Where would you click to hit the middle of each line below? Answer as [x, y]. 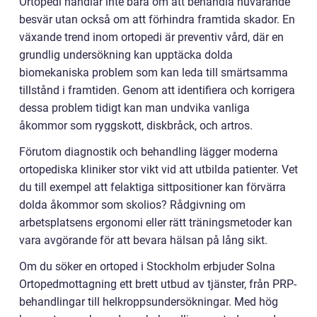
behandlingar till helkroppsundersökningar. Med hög [149, 302]
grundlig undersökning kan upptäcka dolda [126, 55]
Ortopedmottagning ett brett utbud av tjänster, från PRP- [158, 284]
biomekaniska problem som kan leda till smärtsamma [154, 73]
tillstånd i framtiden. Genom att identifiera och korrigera [157, 91]
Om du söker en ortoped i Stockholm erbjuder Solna [147, 267]
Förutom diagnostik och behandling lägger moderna [149, 152]
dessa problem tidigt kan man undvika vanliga [134, 108]
